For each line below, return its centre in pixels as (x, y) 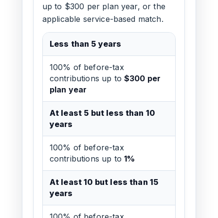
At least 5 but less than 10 (102, 113)
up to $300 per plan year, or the (104, 6)
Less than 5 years (85, 44)
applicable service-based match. (103, 19)
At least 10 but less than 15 (104, 182)
